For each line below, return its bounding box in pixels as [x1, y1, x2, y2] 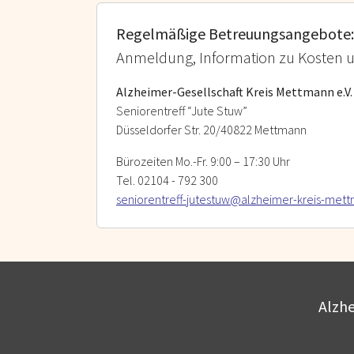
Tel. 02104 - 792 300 [116, 171, 220, 188]
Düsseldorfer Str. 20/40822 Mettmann [116, 121, 307, 137]
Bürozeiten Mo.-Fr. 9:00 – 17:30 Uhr [116, 153, 290, 169]
